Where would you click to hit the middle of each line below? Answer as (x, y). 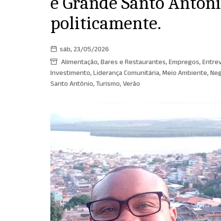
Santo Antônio (72, 85)
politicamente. (106, 23)
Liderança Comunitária (126, 74)
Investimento (70, 74)
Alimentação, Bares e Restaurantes (113, 63)
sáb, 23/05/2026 (84, 51)
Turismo (108, 85)
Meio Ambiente (185, 74)
